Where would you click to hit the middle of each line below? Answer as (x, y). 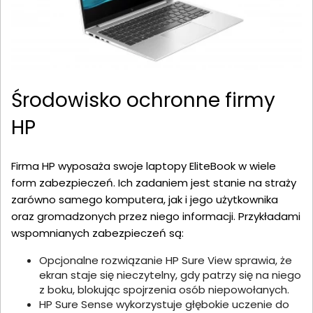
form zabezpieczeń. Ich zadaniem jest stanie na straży (154, 183)
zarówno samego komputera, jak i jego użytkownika (145, 200)
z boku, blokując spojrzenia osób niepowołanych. (164, 290)
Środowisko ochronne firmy (143, 101)
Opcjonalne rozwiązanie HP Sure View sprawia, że (166, 261)
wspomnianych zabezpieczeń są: (97, 233)
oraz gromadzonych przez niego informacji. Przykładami (156, 217)
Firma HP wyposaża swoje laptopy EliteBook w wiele (144, 166)
